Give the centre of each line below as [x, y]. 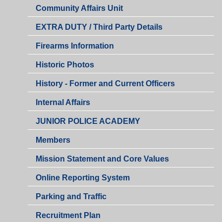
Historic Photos [65, 65]
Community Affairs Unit [79, 8]
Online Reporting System [83, 178]
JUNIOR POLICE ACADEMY [88, 121]
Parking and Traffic [71, 197]
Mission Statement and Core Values [102, 159]
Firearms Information [75, 46]
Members [53, 140]
